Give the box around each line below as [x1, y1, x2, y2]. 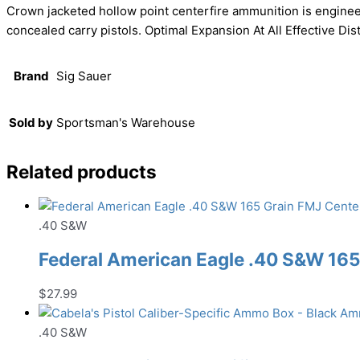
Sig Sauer [56, 68, 112, 84]
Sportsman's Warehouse [56, 115, 195, 131]
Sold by [9, 115, 53, 131]
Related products [6, 160, 157, 182]
